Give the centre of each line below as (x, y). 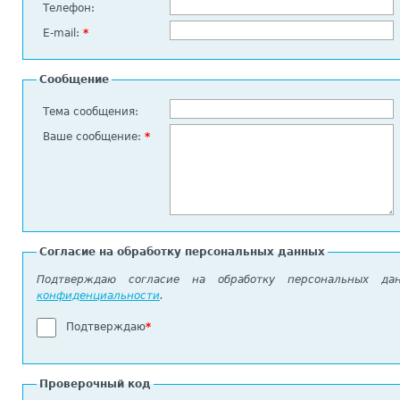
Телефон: (69, 8)
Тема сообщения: (91, 112)
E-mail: (63, 33)
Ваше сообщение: (94, 137)
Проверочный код (95, 384)
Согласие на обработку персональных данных (182, 252)
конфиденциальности (98, 296)
